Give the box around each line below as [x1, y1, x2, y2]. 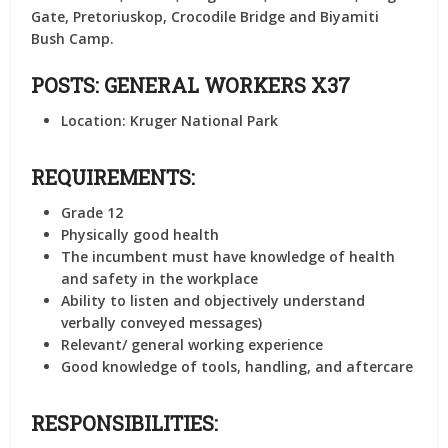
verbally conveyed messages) [61, 313, 263, 332]
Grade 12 [61, 203, 124, 222]
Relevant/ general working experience [61, 335, 324, 354]
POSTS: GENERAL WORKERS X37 [31, 72, 351, 98]
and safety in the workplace [61, 269, 259, 288]
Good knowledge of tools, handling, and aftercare [61, 357, 414, 376]
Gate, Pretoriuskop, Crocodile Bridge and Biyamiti [31, 7, 380, 26]
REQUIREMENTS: [31, 164, 196, 190]
